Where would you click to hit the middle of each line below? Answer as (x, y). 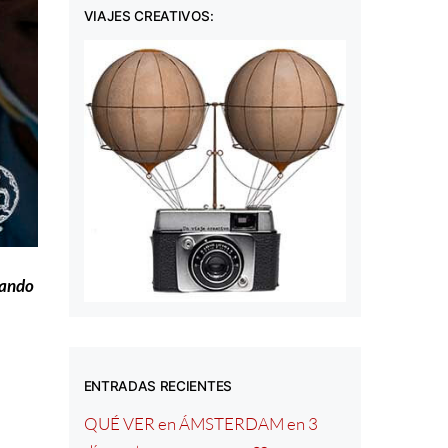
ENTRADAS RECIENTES (157, 386)
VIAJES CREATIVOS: (148, 16)
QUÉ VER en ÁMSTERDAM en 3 (200, 423)
